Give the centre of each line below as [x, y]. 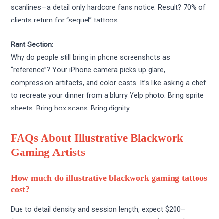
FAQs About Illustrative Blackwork [97, 138]
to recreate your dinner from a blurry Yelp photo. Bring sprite [108, 95]
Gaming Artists [48, 153]
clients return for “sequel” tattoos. [65, 20]
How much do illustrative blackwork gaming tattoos [109, 178]
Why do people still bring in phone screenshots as [91, 57]
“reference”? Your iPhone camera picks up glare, [88, 70]
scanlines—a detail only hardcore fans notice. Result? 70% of [109, 8]
